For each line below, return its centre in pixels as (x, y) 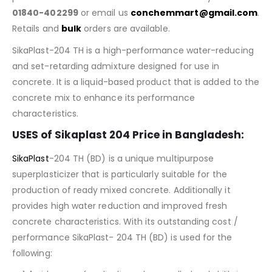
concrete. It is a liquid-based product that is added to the (136, 82)
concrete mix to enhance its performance (104, 97)
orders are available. (126, 28)
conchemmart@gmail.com (194, 12)
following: (32, 253)
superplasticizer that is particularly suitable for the (120, 174)
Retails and (37, 28)
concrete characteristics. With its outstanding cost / (125, 221)
